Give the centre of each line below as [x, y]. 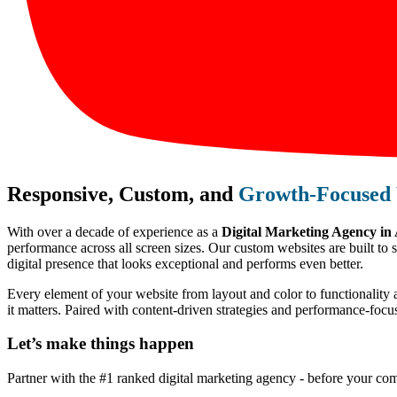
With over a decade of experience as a [114, 231]
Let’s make [49, 344]
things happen [142, 344]
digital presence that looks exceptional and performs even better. [185, 263]
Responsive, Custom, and [123, 194]
